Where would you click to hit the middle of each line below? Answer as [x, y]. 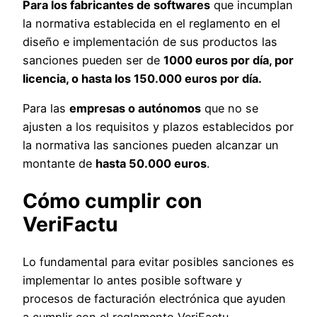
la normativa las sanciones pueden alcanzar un [151, 145]
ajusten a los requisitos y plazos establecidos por [158, 127]
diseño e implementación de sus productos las [150, 41]
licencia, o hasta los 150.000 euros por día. [142, 78]
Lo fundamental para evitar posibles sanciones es [158, 261]
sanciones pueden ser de [93, 60]
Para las [46, 109]
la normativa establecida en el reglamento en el [151, 23]
